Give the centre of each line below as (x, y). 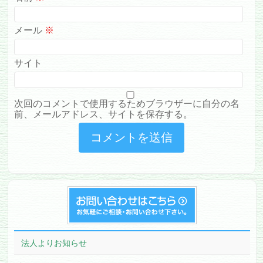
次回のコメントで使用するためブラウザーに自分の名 (127, 104)
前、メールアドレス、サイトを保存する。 (104, 114)
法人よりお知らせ (54, 243)
